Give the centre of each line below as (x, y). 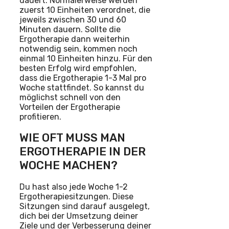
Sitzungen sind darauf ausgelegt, (85, 206)
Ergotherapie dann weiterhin (75, 39)
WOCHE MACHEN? (68, 166)
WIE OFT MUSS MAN (72, 138)
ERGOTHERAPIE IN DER (83, 152)
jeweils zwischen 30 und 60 (73, 20)
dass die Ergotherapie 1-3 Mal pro (83, 78)
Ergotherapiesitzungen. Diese (76, 196)
